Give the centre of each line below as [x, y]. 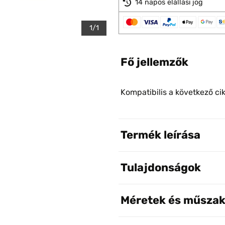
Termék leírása [160, 135]
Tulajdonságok [161, 167]
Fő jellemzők [154, 62]
